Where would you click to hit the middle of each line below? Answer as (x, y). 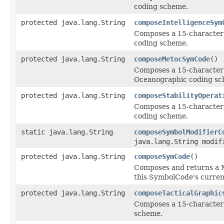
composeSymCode (162, 156)
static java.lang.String (67, 132)
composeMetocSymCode (172, 59)
